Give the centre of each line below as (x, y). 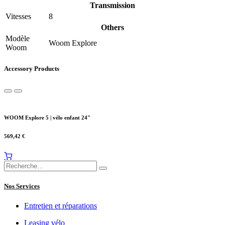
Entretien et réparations (61, 206)
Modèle (18, 38)
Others (113, 27)
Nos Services (22, 186)
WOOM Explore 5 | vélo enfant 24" (47, 117)
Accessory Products (32, 68)
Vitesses (18, 16)
